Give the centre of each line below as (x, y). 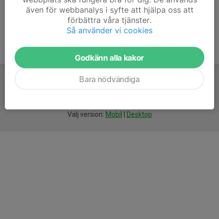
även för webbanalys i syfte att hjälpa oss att (109, 10)
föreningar (127, 95)
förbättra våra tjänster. (109, 20)
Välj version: (86, 115)
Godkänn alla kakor (109, 57)
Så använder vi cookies (109, 30)
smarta (98, 95)
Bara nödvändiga (109, 79)
